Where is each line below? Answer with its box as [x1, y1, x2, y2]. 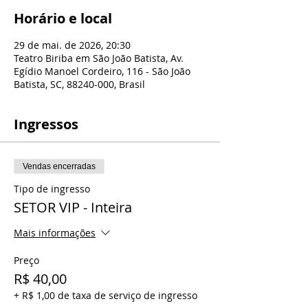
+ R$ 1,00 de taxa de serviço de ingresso [14, 289, 197, 302]
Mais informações [14, 226, 96, 240]
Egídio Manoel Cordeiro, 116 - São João [14, 65, 190, 78]
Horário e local [14, 9, 112, 27]
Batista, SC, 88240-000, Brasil [14, 78, 145, 91]
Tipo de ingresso [14, 182, 90, 195]
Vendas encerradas [23, 162, 96, 171]
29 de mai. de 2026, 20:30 [14, 38, 131, 52]
